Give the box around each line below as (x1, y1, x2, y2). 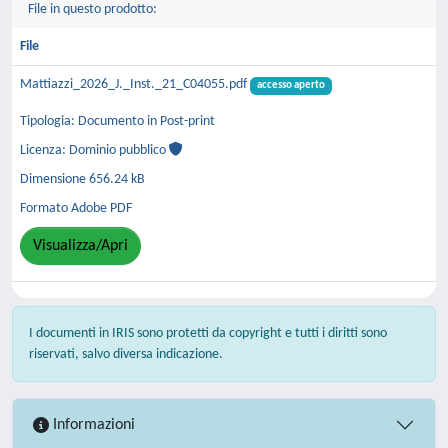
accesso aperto (256, 80, 325, 91)
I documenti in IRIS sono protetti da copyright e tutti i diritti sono (29, 326, 387, 341)
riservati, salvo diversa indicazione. (29, 347, 223, 362)
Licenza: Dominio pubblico (20, 142, 169, 158)
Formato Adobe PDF (20, 200, 132, 216)
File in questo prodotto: (28, 2, 157, 17)
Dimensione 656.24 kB (20, 171, 145, 187)
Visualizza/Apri (33, 237, 128, 254)
